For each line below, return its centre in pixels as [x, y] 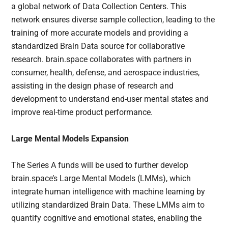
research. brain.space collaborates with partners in [102, 60]
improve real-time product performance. [82, 112]
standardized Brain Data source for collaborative [98, 46]
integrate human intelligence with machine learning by [108, 192]
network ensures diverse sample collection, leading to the [113, 20]
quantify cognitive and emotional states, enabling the [107, 218]
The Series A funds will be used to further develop [100, 165]
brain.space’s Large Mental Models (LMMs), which [101, 179]
